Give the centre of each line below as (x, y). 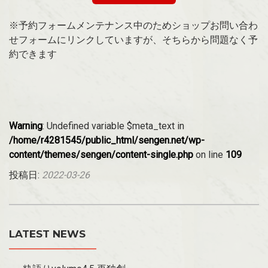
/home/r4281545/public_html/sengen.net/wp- (107, 140)
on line (209, 154)
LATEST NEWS (47, 234)
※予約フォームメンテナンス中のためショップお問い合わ (133, 25)
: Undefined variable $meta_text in (113, 126)
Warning (26, 126)
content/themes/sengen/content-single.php (101, 154)
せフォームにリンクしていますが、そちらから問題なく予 (133, 39)
